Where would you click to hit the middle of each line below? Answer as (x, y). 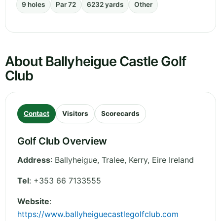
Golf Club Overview (62, 141)
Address (34, 160)
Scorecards (120, 114)
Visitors (75, 114)
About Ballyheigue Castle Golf (96, 62)
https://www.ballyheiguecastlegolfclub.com (98, 214)
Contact (37, 114)
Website (33, 202)
